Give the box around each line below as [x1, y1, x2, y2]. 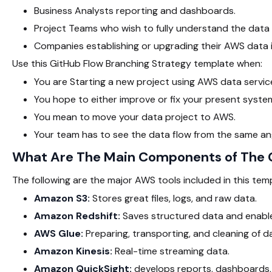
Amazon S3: [34, 191, 92, 205]
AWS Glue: [34, 226, 86, 240]
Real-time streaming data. [115, 244, 229, 257]
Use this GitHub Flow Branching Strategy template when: [12, 56, 262, 70]
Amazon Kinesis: [34, 244, 115, 257]
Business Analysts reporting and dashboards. [34, 4, 236, 17]
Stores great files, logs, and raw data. [92, 191, 257, 205]
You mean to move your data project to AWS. [34, 110, 236, 123]
